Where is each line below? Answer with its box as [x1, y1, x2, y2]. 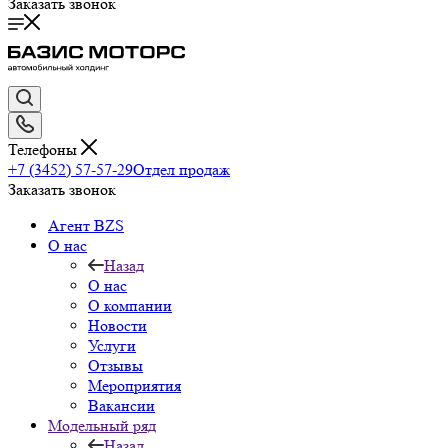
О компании [88, 295, 172, 315]
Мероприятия [88, 375, 181, 395]
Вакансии [88, 395, 155, 415]
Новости [88, 315, 147, 335]
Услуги [88, 335, 136, 355]
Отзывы [88, 355, 143, 375]
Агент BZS [48, 215, 124, 235]
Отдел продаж [133, 159, 230, 179]
